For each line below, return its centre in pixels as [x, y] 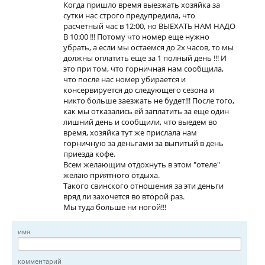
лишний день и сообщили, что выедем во [140, 122]
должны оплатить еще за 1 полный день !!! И [145, 58]
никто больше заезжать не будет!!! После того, [149, 101]
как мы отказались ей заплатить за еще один [146, 111]
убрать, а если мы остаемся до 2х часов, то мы [148, 47]
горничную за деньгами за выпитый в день [143, 143]
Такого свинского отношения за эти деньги [143, 186]
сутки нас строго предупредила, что [129, 15]
